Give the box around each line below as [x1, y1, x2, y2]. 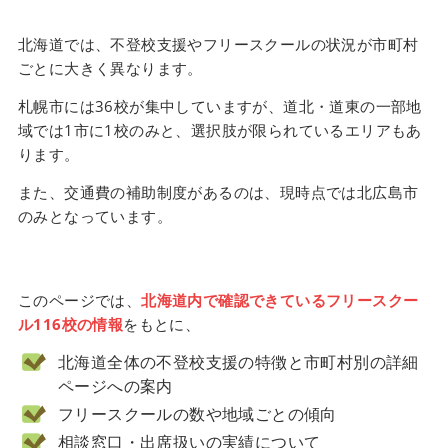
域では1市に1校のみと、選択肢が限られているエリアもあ [17, 120, 422, 141]
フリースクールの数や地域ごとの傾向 [57, 402, 337, 425]
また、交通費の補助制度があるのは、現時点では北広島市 [17, 182, 419, 203]
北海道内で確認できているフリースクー [141, 289, 419, 310]
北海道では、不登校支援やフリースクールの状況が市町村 [17, 34, 419, 55]
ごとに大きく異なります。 [17, 58, 203, 79]
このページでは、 [17, 289, 142, 310]
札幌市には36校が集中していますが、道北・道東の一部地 [17, 96, 422, 117]
